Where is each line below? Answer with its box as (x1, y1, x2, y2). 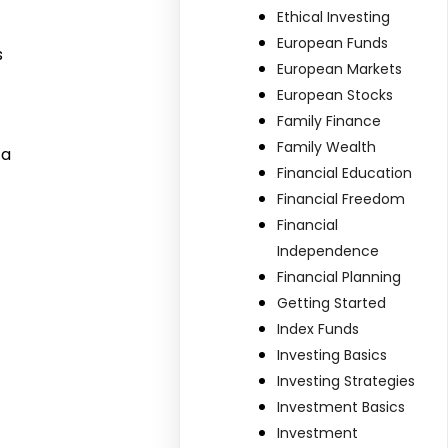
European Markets (277, 58, 403, 79)
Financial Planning (277, 266, 402, 287)
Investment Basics (277, 396, 406, 417)
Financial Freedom (277, 188, 406, 209)
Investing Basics (277, 344, 388, 365)
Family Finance (277, 110, 382, 131)
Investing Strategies (277, 370, 416, 391)
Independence (277, 240, 380, 261)
